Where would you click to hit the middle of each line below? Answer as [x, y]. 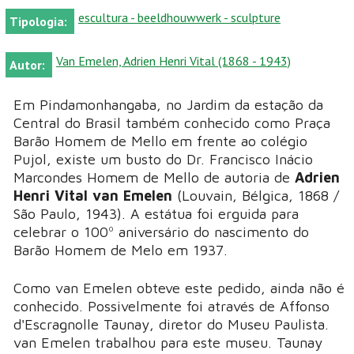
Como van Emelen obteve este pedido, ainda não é [179, 288]
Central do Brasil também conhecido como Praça [172, 122]
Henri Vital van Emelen [93, 195]
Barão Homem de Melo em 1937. [121, 250]
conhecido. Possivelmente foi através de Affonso [171, 307]
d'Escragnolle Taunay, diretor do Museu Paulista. [171, 325]
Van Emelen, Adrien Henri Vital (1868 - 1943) [173, 60]
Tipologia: [40, 21]
